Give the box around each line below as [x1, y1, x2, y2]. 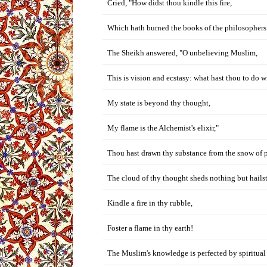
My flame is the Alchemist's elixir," [107, 123, 219, 132]
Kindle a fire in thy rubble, [107, 198, 193, 207]
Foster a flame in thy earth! [107, 223, 193, 232]
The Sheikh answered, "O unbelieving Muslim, [107, 48, 257, 57]
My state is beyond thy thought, [107, 98, 210, 107]
